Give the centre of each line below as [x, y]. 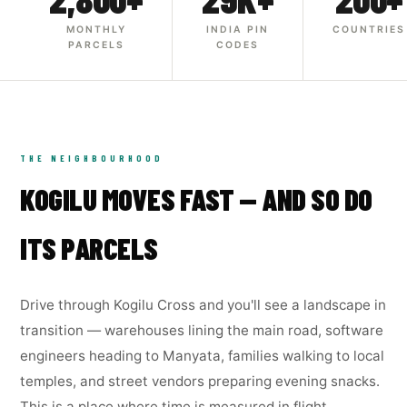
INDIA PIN [238, 30]
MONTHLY [96, 30]
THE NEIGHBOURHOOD [92, 158]
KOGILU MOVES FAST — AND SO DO [196, 199]
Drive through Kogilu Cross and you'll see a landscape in [203, 305]
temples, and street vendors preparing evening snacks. [200, 381]
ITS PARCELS [89, 248]
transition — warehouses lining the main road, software [202, 330]
